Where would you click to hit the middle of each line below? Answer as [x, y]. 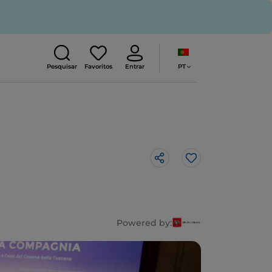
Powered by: [144, 223]
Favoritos [98, 67]
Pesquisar [62, 67]
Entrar [135, 67]
